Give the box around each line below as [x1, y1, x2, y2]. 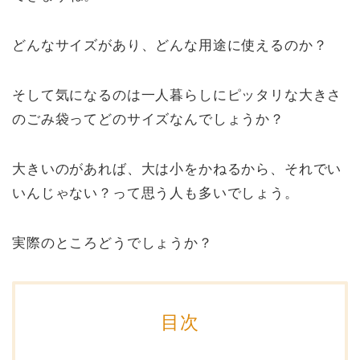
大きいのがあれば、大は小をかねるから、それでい [12, 162, 342, 178]
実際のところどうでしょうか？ [12, 235, 213, 252]
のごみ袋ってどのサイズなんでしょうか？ [12, 112, 284, 128]
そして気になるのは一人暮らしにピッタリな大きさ [12, 88, 342, 104]
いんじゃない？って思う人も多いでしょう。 [12, 186, 299, 202]
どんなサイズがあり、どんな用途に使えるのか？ [12, 38, 328, 54]
